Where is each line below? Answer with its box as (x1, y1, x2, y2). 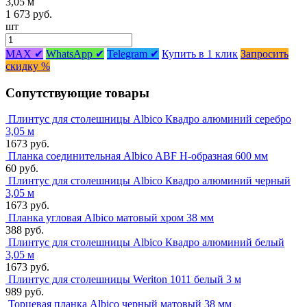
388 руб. (5, 224, 44, 236)
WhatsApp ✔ (46, 47, 104, 60)
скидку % (5, 60, 50, 72)
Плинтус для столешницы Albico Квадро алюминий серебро (8, 113, 291, 125)
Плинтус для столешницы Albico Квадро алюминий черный (8, 175, 291, 187)
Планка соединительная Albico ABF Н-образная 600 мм (8, 150, 268, 162)
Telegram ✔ (107, 47, 159, 60)
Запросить (241, 47, 288, 60)
